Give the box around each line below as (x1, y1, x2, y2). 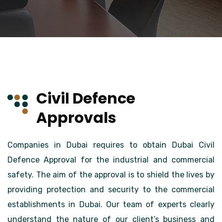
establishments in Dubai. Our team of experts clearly (7, 200, 215, 209)
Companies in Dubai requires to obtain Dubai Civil (7, 140, 215, 150)
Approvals (36, 108, 116, 128)
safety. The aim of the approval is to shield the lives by (7, 170, 215, 179)
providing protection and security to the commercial (7, 185, 215, 194)
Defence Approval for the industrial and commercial (7, 155, 215, 165)
